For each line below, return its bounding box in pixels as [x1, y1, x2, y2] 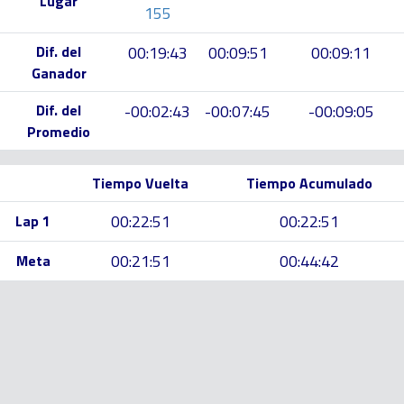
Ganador [31, 62, 87, 84]
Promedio [27, 121, 90, 142]
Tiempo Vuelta [92, 172, 188, 194]
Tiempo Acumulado [246, 172, 372, 194]
